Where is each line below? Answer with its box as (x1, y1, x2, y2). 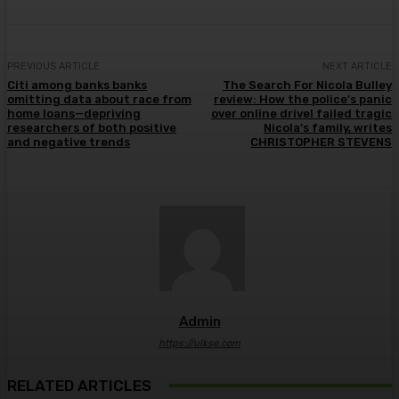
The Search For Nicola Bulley (222, 77, 392, 92)
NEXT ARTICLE (322, 60, 392, 72)
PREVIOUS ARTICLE (7, 60, 100, 72)
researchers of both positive (7, 120, 176, 134)
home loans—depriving (7, 106, 141, 120)
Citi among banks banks (7, 77, 147, 92)
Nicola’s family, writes (263, 120, 392, 134)
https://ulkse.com (159, 337, 240, 349)
